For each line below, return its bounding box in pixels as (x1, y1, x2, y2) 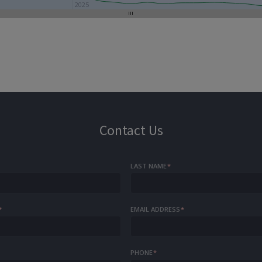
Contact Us (99, 121, 163, 139)
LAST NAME (130, 161, 167, 170)
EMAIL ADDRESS (130, 205, 181, 213)
